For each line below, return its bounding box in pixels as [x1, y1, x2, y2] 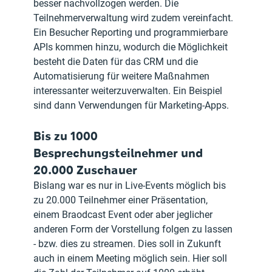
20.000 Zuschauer [33, 161, 138, 178]
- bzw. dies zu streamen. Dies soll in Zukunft [33, 237, 224, 250]
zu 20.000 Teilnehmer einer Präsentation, [33, 194, 211, 206]
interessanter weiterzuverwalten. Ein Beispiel [33, 84, 225, 97]
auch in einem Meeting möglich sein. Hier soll [33, 252, 230, 264]
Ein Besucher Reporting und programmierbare [33, 26, 231, 38]
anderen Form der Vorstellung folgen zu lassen [33, 223, 236, 235]
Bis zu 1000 [33, 127, 101, 144]
